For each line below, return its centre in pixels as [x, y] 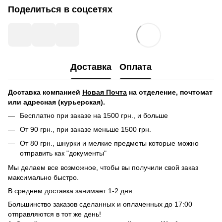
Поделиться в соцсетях [60, 9]
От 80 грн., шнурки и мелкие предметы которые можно [109, 143]
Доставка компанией [45, 92]
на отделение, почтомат [170, 92]
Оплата [136, 67]
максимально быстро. [43, 177]
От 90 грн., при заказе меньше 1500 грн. [85, 129]
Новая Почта [105, 92]
